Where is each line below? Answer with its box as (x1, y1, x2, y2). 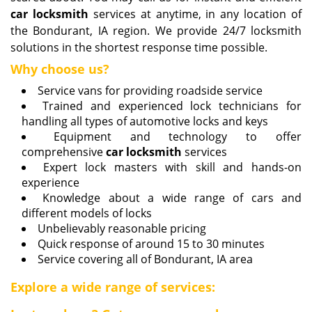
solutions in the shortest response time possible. (10, 40, 267, 55)
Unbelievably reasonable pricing (38, 221, 206, 236)
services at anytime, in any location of (88, 6, 302, 22)
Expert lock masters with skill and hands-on (42, 159, 302, 175)
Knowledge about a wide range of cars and (42, 190, 302, 205)
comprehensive (22, 144, 106, 159)
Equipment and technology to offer (53, 129, 302, 144)
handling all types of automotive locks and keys (22, 114, 268, 129)
